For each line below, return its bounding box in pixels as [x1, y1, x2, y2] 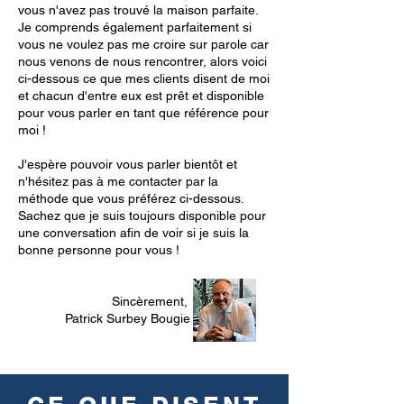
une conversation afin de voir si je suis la [18, 225, 249, 240]
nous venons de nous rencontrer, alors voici [18, 54, 267, 69]
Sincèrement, [18, 294, 188, 308]
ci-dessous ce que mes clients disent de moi [18, 71, 270, 86]
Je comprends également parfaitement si [18, 20, 252, 34]
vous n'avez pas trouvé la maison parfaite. [18, 3, 259, 17]
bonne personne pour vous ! [18, 243, 179, 257]
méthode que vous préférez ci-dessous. [18, 191, 243, 206]
